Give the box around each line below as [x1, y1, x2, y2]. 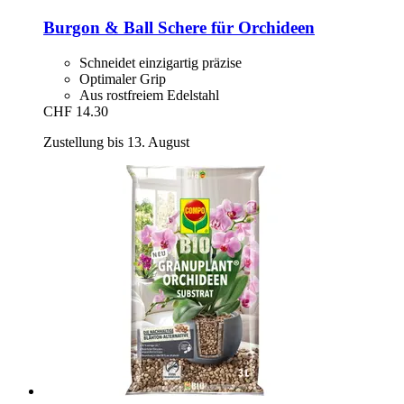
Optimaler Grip [79, 70, 166, 87]
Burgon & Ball [43, 18, 153, 38]
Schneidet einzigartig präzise [79, 54, 242, 70]
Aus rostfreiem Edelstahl [79, 87, 219, 103]
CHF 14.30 [43, 103, 108, 119]
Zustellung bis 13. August [43, 133, 189, 150]
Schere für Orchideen [153, 18, 315, 38]
